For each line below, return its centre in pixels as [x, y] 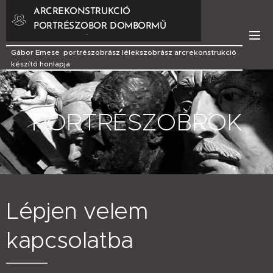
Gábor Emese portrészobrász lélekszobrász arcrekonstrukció [123, 52]
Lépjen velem [77, 211]
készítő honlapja [40, 64]
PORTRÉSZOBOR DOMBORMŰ [100, 27]
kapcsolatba [70, 240]
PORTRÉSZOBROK [136, 122]
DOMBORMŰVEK [71, 41]
